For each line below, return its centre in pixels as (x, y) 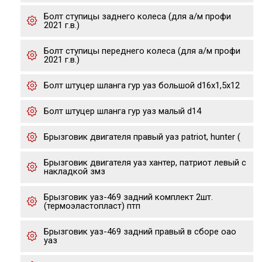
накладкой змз (75, 171)
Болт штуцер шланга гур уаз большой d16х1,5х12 (142, 85)
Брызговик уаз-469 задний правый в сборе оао (140, 232)
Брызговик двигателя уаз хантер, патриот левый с (145, 163)
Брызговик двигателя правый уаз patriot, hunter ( (142, 137)
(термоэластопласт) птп (92, 206)
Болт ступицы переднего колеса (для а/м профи (142, 51)
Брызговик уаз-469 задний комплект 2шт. (128, 197)
